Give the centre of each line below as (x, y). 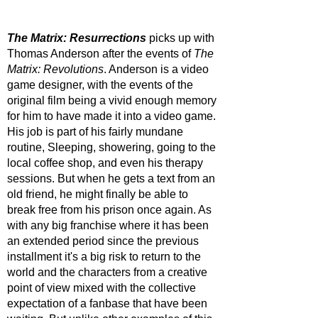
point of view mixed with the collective (103, 287)
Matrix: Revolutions (55, 69)
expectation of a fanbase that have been (109, 303)
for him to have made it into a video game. (113, 116)
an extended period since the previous (104, 241)
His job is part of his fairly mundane (97, 131)
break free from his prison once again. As (111, 209)
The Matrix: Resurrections (77, 38)
